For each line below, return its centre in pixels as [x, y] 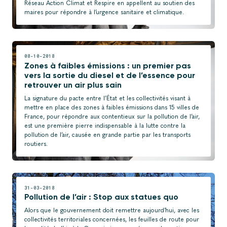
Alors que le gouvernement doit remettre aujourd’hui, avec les [112, 210]
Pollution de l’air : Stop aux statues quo [101, 197]
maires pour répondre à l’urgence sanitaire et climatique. [104, 12]
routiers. [36, 144]
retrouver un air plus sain [73, 85]
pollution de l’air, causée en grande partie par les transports [107, 135]
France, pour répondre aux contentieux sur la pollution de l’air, [112, 116]
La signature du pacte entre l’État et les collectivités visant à [107, 98]
